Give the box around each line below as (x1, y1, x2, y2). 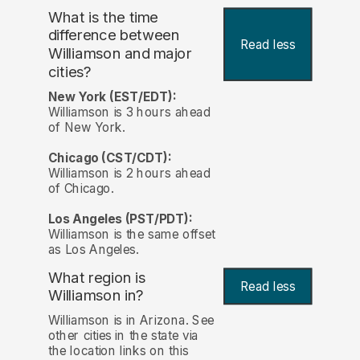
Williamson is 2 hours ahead (47, 165, 211, 181)
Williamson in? (47, 286, 144, 305)
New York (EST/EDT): (47, 88, 177, 104)
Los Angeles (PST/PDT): (47, 211, 193, 227)
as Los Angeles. (47, 241, 139, 257)
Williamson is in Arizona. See (47, 312, 215, 328)
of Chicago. (47, 180, 114, 196)
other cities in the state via (47, 327, 198, 343)
